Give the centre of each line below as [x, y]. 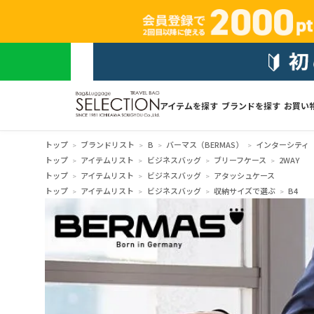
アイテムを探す [189, 105]
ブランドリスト [108, 144]
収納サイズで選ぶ [244, 190]
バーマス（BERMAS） [204, 144]
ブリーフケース [240, 159]
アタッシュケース [244, 175]
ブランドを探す [251, 105]
